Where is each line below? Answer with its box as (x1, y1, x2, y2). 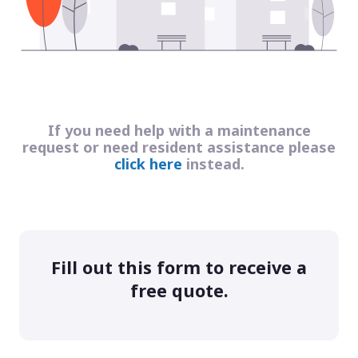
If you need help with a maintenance (47, 120, 311, 140)
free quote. (129, 278, 229, 302)
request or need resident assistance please (22, 137, 336, 157)
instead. (181, 153, 245, 173)
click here (113, 153, 182, 173)
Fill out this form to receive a (51, 255, 307, 279)
